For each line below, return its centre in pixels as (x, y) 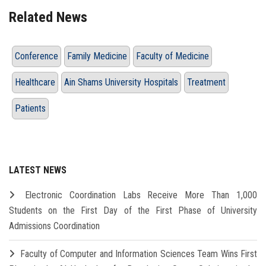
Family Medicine (97, 56)
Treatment (206, 83)
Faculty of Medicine (172, 56)
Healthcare (35, 83)
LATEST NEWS (38, 170)
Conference (37, 56)
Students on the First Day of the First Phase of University (133, 211)
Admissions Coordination (54, 226)
